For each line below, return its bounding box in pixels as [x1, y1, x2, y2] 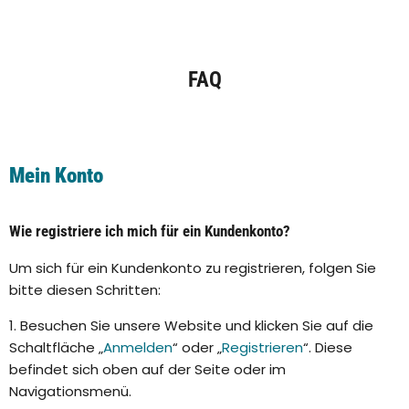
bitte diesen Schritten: [9, 280, 161, 300]
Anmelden [103, 338, 173, 358]
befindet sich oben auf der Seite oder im [9, 360, 286, 380]
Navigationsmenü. [9, 382, 131, 402]
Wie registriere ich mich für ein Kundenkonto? [9, 222, 294, 241]
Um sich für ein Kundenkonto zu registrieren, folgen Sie [9, 258, 376, 278]
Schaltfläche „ [9, 338, 103, 358]
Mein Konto [9, 163, 103, 188]
